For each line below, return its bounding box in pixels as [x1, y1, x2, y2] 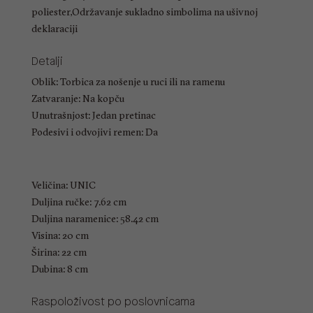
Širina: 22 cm [31, 246, 87, 259]
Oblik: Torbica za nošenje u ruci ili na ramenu [31, 75, 225, 89]
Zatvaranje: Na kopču [31, 92, 124, 105]
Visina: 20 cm [31, 229, 89, 242]
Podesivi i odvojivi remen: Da [31, 126, 158, 139]
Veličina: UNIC [31, 179, 96, 192]
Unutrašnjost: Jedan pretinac [31, 109, 156, 122]
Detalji [31, 56, 63, 68]
